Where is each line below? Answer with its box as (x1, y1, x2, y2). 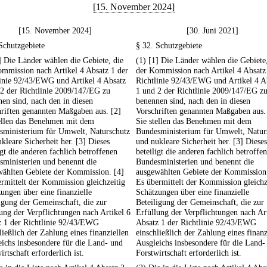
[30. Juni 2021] (186, 26, 238, 36)
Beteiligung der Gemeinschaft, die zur (136, 197, 264, 207)
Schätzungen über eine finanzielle (136, 187, 249, 197)
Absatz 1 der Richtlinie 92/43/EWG (136, 218, 256, 228)
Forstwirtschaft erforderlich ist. (136, 248, 241, 258)
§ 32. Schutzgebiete (136, 41, 202, 51)
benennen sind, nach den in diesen (136, 96, 250, 106)
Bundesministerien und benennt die (136, 157, 254, 167)
